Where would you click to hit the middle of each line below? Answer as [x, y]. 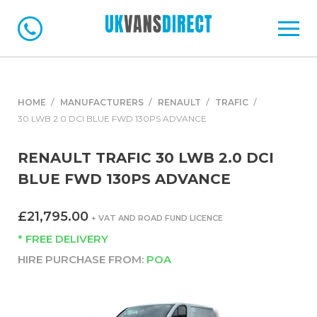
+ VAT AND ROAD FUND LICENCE [157, 218]
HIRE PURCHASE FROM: [82, 259]
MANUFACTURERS [102, 103]
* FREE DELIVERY [63, 239]
